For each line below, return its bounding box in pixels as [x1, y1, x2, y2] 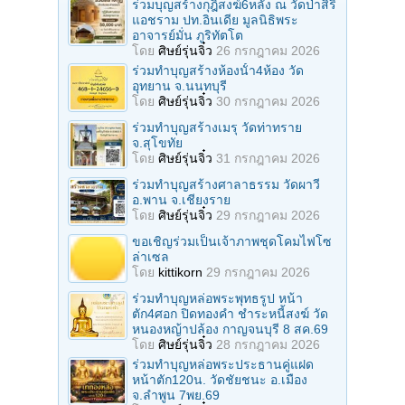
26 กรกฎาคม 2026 [216, 43, 320, 59]
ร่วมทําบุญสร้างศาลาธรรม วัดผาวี [132, 177, 320, 193]
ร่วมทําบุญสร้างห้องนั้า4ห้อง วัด [132, 63, 304, 79]
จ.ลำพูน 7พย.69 [132, 388, 220, 403]
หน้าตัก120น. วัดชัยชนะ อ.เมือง [132, 372, 307, 388]
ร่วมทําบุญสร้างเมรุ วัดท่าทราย [132, 120, 302, 136]
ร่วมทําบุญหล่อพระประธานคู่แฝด [132, 357, 314, 372]
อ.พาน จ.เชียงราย [132, 193, 231, 208]
